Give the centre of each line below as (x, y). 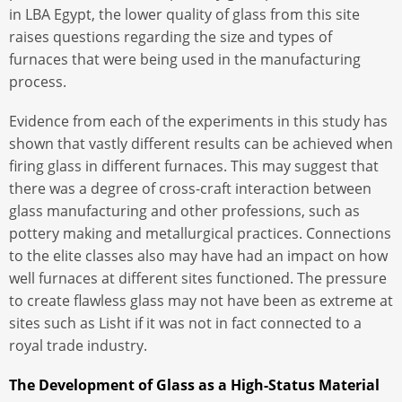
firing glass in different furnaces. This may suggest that (194, 166)
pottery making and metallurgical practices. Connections (200, 234)
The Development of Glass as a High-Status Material (194, 385)
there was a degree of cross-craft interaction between (190, 189)
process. (38, 81)
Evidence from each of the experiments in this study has (198, 122)
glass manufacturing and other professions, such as (184, 211)
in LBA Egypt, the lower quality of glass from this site (184, 14)
